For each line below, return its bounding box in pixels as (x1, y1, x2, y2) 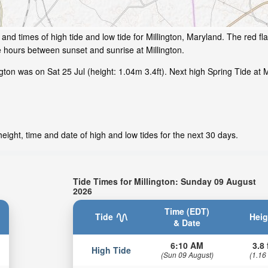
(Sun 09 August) (160, 249, 214, 260)
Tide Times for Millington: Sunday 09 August (73, 175, 257, 187)
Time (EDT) (165, 205, 210, 217)
